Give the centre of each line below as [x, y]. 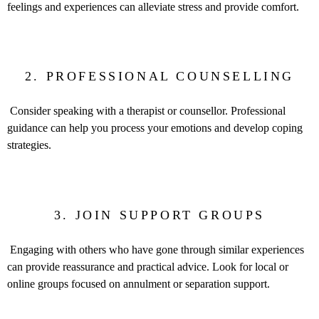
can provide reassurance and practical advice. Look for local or [148, 266]
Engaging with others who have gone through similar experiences [156, 249]
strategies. [29, 145]
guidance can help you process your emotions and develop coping [155, 128]
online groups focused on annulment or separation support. [138, 283]
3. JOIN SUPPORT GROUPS [159, 215]
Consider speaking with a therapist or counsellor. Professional [146, 111]
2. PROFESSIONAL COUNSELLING [159, 77]
